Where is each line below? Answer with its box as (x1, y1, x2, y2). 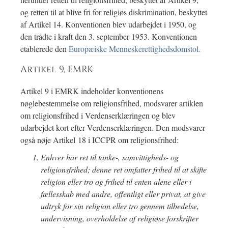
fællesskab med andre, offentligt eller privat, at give (41, 188, 206, 199)
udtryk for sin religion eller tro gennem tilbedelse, (41, 201, 199, 212)
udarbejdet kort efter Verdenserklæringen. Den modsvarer (20, 122, 205, 133)
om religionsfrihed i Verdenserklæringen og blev (20, 110, 176, 121)
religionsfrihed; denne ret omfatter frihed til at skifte (41, 164, 207, 175)
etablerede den (20, 43, 69, 54)
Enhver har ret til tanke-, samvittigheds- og (41, 152, 179, 163)
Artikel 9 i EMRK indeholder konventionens (20, 85, 163, 97)
